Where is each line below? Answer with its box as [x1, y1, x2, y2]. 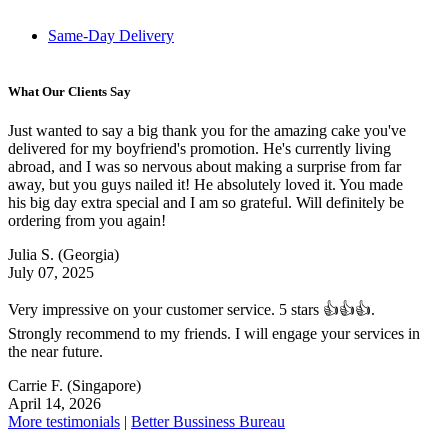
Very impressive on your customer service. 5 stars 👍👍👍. [8, 300, 375, 318]
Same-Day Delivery [48, 27, 174, 45]
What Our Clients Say [8, 83, 131, 99]
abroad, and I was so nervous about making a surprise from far [8, 157, 401, 175]
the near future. [8, 342, 103, 360]
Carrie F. [8, 376, 67, 394]
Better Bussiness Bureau [131, 412, 285, 430]
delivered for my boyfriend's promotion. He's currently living [8, 139, 391, 157]
